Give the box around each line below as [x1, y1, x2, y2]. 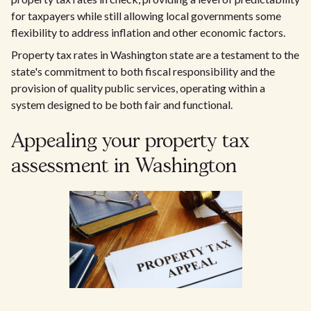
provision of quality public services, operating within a [11, 81, 265, 94]
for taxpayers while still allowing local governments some [11, 9, 281, 22]
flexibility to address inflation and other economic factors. [11, 26, 285, 39]
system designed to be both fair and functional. [11, 98, 233, 111]
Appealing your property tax [11, 133, 249, 151]
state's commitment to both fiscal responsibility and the [11, 65, 275, 78]
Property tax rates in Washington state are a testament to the [11, 48, 299, 61]
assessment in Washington [11, 158, 237, 176]
